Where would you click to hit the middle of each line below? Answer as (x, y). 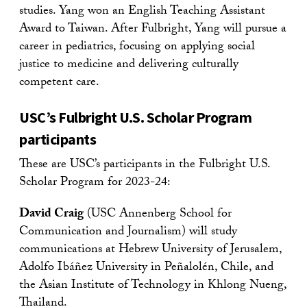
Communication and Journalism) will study (128, 232)
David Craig (51, 214)
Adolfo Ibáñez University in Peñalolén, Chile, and (146, 268)
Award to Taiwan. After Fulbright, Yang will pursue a (153, 29)
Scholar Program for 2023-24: (95, 183)
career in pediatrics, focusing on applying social (137, 47)
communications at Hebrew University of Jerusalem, (150, 250)
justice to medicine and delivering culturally (129, 65)
